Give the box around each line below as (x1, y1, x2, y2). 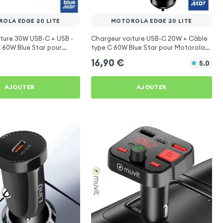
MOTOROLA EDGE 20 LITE (111, 17, 192, 24)
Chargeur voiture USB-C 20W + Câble (91, 34, 208, 43)
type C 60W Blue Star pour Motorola (91, 43, 205, 52)
